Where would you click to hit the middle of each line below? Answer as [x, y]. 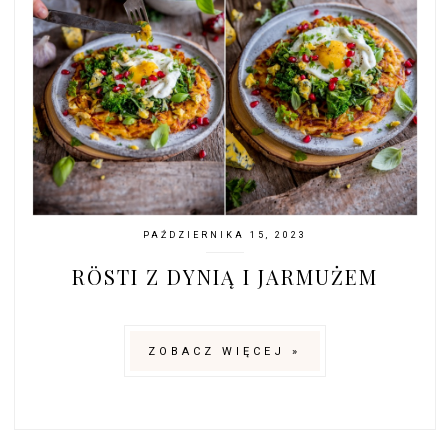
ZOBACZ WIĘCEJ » [225, 352]
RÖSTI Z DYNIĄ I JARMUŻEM [224, 277]
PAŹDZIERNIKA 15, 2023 [224, 235]
